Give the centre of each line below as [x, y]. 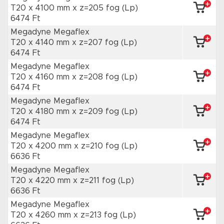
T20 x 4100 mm [41, 8]
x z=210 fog [98, 146]
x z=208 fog [97, 77]
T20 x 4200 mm [42, 146]
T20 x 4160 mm [41, 77]
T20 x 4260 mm [42, 215]
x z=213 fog [97, 215]
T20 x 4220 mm [42, 180]
